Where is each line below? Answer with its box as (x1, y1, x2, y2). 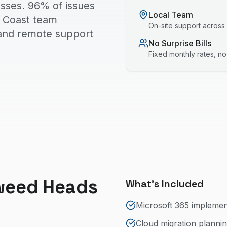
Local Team (148, 10, 193, 20)
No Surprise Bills (148, 38, 211, 48)
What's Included (126, 177, 204, 191)
